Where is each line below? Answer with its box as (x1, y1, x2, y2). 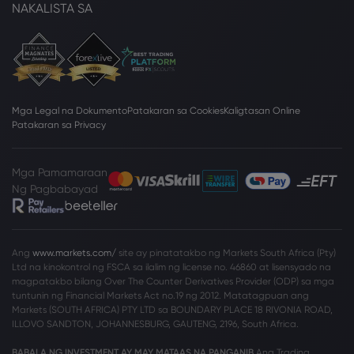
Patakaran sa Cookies (127, 104, 224, 117)
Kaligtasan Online (224, 104, 300, 117)
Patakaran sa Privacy (12, 119, 106, 131)
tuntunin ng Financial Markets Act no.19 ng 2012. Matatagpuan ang (12, 289, 309, 302)
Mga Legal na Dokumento (12, 104, 127, 117)
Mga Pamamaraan (12, 166, 107, 179)
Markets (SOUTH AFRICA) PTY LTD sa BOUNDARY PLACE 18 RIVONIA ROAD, (12, 303, 333, 316)
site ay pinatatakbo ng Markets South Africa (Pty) (116, 247, 336, 259)
